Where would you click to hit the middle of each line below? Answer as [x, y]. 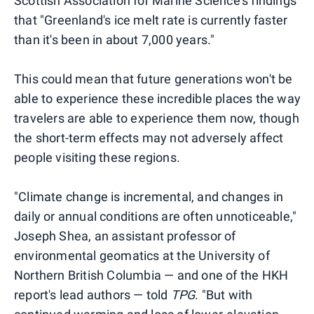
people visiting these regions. [97, 157]
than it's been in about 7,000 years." [115, 39]
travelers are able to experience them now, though [157, 118]
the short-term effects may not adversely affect [149, 137]
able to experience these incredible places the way [158, 98]
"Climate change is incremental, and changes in [149, 196]
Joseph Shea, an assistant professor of [125, 235]
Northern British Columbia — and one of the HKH [151, 275]
